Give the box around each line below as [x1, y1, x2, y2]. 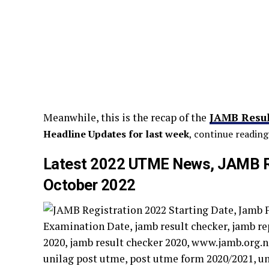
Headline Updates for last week [43, 127, 189, 141]
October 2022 [43, 176, 136, 194]
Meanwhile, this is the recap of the [43, 110, 207, 124]
